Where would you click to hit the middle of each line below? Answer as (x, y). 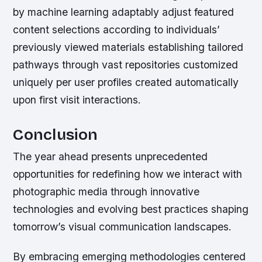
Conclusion (56, 135)
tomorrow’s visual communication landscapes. (123, 227)
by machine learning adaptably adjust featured (124, 12)
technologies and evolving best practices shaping (131, 209)
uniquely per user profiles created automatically (126, 82)
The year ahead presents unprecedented (111, 157)
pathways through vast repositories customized (126, 64)
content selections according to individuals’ (117, 29)
